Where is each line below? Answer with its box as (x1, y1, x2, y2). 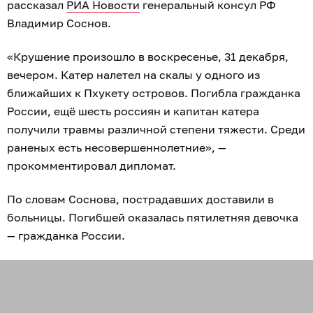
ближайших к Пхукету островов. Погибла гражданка (7, 86, 300, 100)
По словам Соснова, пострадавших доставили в (7, 192, 274, 206)
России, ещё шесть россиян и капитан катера (7, 104, 259, 118)
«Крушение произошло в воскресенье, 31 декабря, (7, 50, 289, 64)
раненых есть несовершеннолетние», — (7, 140, 226, 154)
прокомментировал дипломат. (7, 159, 179, 173)
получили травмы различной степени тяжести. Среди (7, 122, 305, 136)
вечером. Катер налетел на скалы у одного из (7, 68, 260, 82)
